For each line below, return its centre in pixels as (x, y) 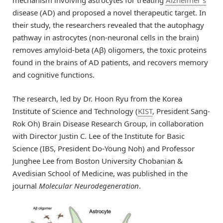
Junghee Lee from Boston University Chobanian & (98, 161)
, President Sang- (181, 111)
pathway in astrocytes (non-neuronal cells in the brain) (106, 37)
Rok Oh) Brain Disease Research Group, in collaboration (108, 123)
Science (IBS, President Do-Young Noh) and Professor (104, 148)
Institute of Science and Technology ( (75, 111)
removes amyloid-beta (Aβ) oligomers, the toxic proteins (110, 50)
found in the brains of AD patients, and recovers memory (110, 62)
